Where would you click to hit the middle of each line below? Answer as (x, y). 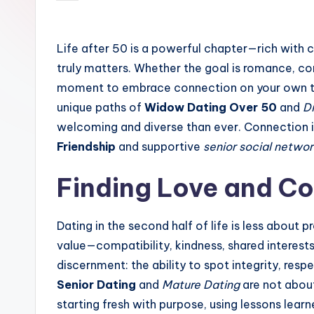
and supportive (159, 146)
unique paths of (101, 107)
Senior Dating (96, 285)
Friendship (86, 146)
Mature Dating (201, 285)
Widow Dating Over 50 (211, 107)
